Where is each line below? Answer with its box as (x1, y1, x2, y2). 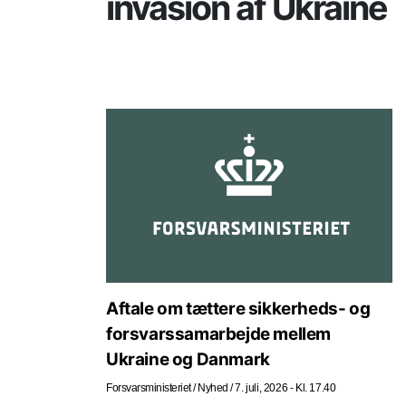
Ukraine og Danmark (106, 348, 270, 370)
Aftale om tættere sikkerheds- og (106, 297, 371, 319)
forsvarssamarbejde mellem (106, 323, 331, 344)
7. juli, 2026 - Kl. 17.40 (235, 381, 336, 394)
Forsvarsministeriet (106, 381, 191, 394)
